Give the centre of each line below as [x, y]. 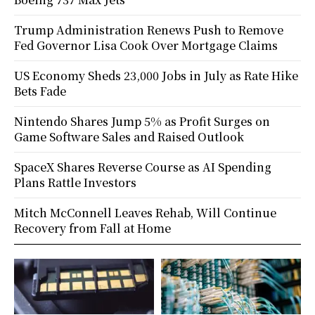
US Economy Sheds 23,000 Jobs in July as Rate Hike [156, 75]
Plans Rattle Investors [75, 182]
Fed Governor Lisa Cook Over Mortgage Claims [146, 45]
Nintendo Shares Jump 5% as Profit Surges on [142, 121]
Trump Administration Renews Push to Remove [149, 30]
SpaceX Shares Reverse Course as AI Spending [143, 167]
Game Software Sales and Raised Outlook [129, 136]
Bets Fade [40, 91]
